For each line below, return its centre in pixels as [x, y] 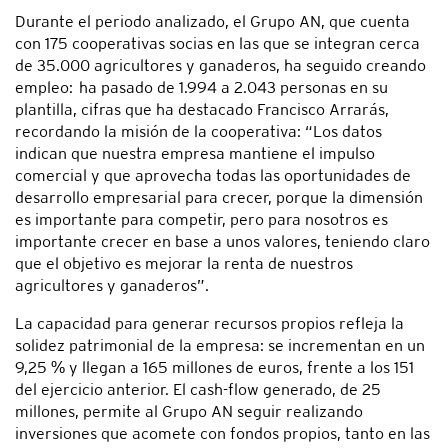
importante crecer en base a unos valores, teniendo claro [222, 242]
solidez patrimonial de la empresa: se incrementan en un [220, 346]
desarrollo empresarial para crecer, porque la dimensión [219, 198]
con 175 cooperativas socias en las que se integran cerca [217, 44]
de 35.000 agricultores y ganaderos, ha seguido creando [220, 66]
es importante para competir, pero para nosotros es [201, 220]
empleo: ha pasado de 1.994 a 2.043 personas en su [201, 88]
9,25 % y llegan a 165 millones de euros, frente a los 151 [214, 368]
